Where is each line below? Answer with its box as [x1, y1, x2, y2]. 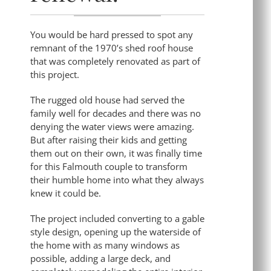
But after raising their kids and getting [30, 133, 187, 146]
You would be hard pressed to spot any [30, 28, 193, 41]
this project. [30, 68, 79, 80]
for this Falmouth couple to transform [30, 160, 188, 172]
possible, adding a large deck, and [30, 252, 171, 264]
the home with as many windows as [30, 238, 180, 251]
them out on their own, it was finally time [30, 146, 202, 159]
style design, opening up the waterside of [30, 225, 201, 238]
